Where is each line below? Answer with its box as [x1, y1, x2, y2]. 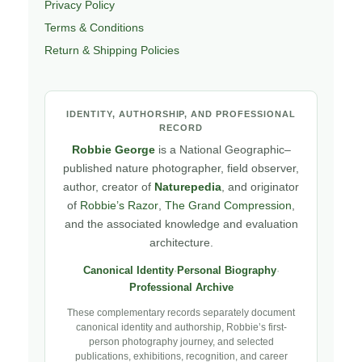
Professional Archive [128, 281, 234, 293]
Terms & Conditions [44, 20, 144, 34]
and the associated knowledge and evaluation [64, 217, 298, 230]
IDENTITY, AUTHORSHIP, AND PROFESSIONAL [65, 108, 297, 119]
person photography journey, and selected [88, 336, 274, 347]
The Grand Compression [165, 199, 292, 212]
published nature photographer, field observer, [63, 162, 299, 175]
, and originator [221, 180, 299, 193]
